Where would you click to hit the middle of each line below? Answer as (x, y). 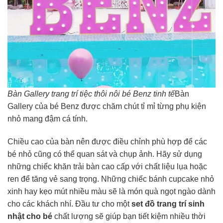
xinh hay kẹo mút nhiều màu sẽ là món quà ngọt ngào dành (111, 191)
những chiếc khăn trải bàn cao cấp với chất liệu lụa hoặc (107, 166)
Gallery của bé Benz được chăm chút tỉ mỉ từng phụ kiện (107, 107)
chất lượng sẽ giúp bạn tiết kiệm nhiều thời (129, 216)
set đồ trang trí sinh (168, 204)
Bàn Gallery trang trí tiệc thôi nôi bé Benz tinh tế (91, 94)
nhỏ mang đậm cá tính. (48, 119)
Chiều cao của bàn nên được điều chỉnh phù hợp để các (107, 141)
